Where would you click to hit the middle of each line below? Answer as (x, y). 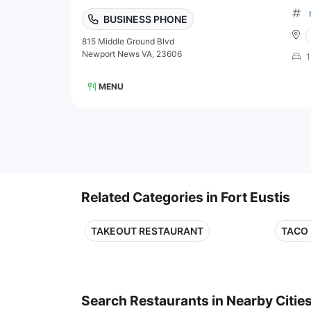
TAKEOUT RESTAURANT (147, 230)
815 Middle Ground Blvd (128, 41)
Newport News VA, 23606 (132, 53)
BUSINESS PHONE (145, 19)
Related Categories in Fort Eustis (186, 197)
